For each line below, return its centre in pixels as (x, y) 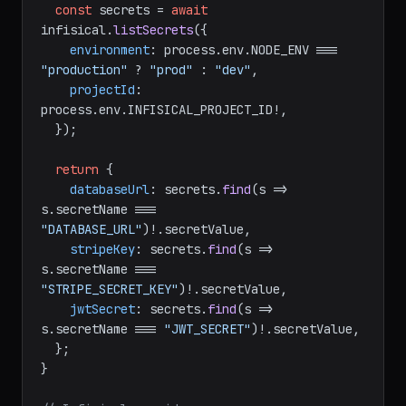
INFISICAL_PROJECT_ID (200, 110)
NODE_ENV (280, 50)
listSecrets (153, 30)
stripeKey (102, 249)
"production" (84, 70)
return (77, 169)
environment (110, 50)
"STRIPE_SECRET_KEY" (110, 289)
